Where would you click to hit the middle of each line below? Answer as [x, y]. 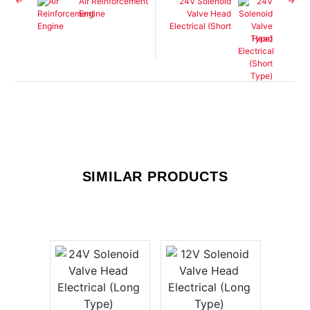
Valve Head [209, 14]
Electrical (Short [200, 26]
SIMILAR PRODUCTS [155, 177]
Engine [92, 14]
